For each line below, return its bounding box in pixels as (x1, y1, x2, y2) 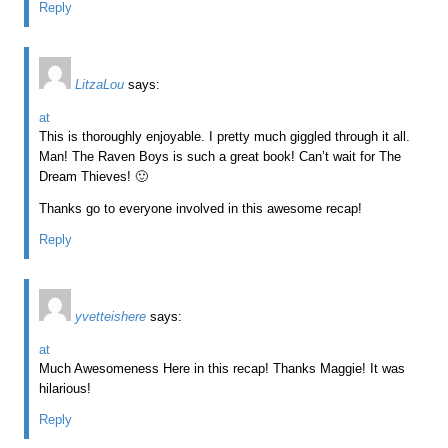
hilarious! (39, 380, 92, 396)
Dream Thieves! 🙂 (39, 168, 149, 184)
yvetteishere (75, 308, 147, 324)
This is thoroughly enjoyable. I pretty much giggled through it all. (39, 128, 411, 144)
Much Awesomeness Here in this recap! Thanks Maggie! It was (39, 360, 406, 376)
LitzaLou (75, 76, 125, 92)
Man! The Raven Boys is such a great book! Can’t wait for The (39, 148, 402, 164)
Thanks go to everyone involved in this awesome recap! (39, 200, 363, 216)
